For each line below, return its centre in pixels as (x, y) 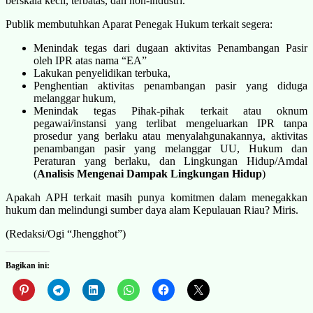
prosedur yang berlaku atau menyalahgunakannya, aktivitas (170, 136)
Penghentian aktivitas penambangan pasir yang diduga (170, 85)
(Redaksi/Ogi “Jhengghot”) (66, 233)
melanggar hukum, (75, 98)
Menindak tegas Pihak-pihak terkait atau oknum (170, 110)
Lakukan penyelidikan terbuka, (102, 73)
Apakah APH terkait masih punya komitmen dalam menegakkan (156, 197)
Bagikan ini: (28, 265)
